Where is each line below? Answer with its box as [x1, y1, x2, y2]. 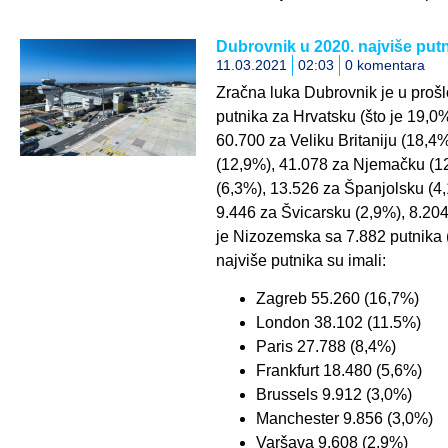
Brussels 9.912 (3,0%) [255, 386, 412, 404]
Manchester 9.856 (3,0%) [255, 410, 433, 428]
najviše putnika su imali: [215, 252, 386, 270]
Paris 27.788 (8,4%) [255, 338, 396, 356]
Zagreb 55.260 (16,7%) [255, 290, 419, 308]
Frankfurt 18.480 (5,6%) [255, 362, 422, 380]
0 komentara [344, 57, 425, 74]
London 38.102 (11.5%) [255, 314, 421, 332]
